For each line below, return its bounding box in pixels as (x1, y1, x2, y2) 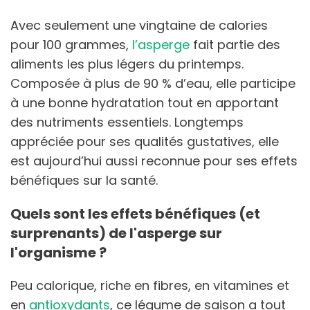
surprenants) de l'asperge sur (10, 223, 222, 243)
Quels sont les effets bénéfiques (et (10, 203, 260, 224)
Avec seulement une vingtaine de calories (10, 16, 268, 34)
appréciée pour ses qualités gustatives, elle (10, 132, 279, 150)
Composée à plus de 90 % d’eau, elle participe (10, 74, 295, 92)
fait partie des (190, 35, 280, 53)
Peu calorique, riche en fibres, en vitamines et (10, 276, 289, 294)
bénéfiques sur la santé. (10, 171, 158, 189)
